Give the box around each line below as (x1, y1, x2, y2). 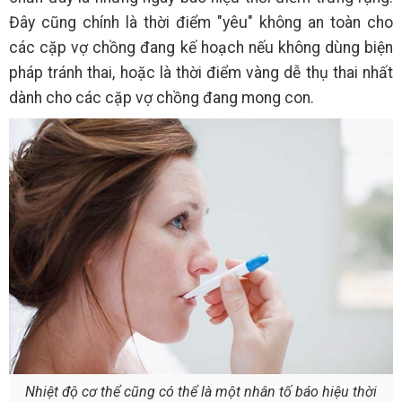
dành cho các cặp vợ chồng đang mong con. (9, 88, 318, 107)
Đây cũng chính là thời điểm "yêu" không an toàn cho (9, 13, 393, 31)
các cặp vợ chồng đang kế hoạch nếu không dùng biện (9, 38, 393, 57)
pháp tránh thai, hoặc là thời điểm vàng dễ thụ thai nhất (9, 63, 393, 82)
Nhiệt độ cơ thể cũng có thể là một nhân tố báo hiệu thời (25, 382, 377, 400)
